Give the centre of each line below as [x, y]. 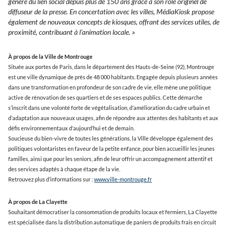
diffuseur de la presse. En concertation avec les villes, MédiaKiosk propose [111, 12]
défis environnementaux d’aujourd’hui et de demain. [71, 128]
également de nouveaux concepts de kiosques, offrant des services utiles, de [114, 22]
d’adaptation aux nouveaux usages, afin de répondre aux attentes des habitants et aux [113, 118]
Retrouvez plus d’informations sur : [51, 179]
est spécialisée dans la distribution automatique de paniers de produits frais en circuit [112, 222]
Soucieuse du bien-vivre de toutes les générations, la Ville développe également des [111, 138]
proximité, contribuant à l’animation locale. [70, 32]
